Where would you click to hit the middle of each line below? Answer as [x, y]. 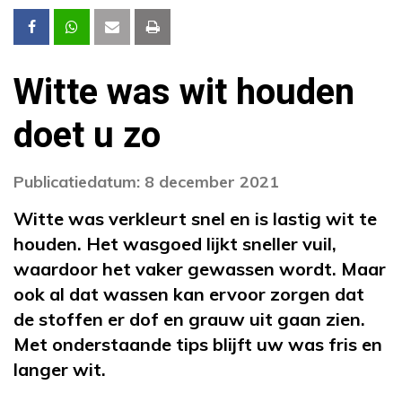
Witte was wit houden [184, 92]
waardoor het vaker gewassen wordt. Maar [200, 268]
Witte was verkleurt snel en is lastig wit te [195, 218]
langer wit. [60, 369]
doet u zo [87, 135]
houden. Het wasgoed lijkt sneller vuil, [175, 243]
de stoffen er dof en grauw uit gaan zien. [189, 319]
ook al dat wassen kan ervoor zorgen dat [189, 293]
